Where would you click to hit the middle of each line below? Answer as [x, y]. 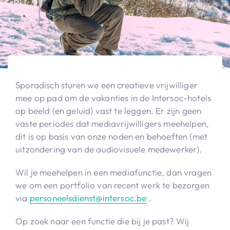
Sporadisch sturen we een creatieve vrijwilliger [107, 85]
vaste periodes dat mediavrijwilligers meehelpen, [112, 123]
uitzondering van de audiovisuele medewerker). [109, 149]
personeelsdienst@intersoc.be [88, 198]
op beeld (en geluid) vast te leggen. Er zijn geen [109, 110]
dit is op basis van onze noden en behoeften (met [112, 136]
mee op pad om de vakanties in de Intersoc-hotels [113, 98]
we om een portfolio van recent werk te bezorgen [112, 185]
